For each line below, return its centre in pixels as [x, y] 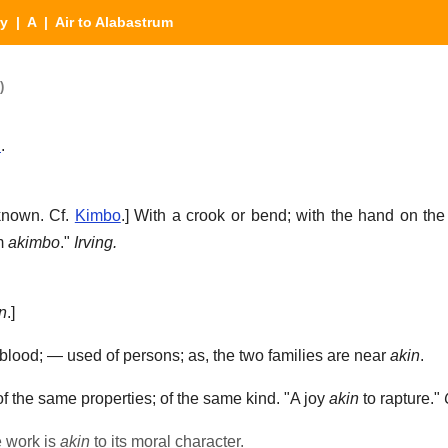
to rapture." [401, 399]
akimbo [34, 243]
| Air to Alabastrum [104, 22]
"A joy [304, 399]
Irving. [95, 243]
